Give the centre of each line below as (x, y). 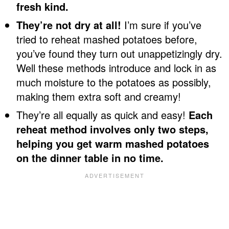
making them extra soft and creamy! (99, 97)
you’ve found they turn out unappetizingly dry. (119, 54)
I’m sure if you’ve (161, 25)
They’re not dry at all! (69, 25)
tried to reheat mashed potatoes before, (107, 39)
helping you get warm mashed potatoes (113, 144)
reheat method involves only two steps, (112, 129)
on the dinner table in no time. (90, 158)
